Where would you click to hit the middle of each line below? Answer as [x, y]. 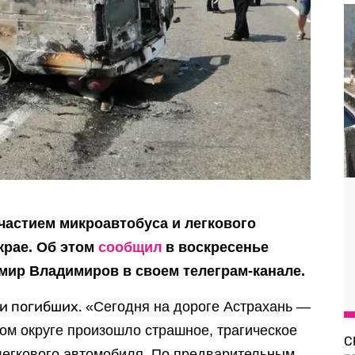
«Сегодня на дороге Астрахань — [198, 307]
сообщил [130, 247]
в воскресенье [216, 247]
